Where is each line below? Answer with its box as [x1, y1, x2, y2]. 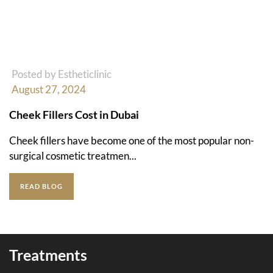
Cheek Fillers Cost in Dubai [9, 107, 139, 121]
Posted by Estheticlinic [12, 67, 112, 80]
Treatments [9, 245, 87, 264]
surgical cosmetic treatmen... [9, 149, 136, 162]
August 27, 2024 [12, 82, 86, 96]
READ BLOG [20, 182, 63, 190]
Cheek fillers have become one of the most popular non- [9, 133, 254, 147]
